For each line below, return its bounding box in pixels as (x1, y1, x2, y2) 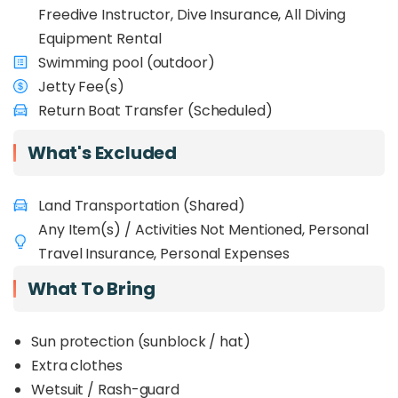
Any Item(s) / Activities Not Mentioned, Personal (38, 219, 370, 240)
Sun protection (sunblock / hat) (31, 331, 261, 352)
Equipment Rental (38, 28, 162, 49)
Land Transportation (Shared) (38, 195, 246, 216)
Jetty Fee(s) (38, 76, 124, 97)
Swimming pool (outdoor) (38, 52, 215, 73)
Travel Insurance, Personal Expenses (38, 243, 290, 264)
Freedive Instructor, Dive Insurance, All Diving (38, 4, 346, 25)
